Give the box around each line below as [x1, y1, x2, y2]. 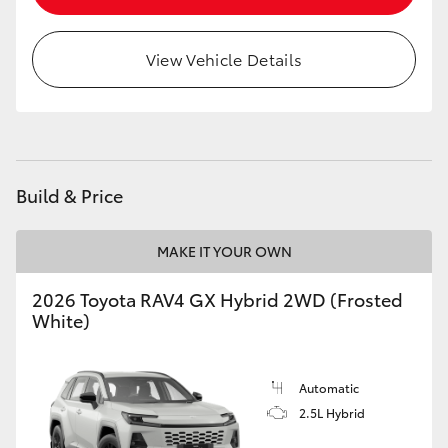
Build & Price [16, 182, 123, 208]
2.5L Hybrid [299, 404, 365, 421]
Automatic [299, 379, 359, 396]
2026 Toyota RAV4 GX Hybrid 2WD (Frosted [32, 286, 403, 312]
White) [32, 307, 90, 333]
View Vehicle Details [145, 47, 303, 70]
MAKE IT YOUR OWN [156, 241, 292, 261]
